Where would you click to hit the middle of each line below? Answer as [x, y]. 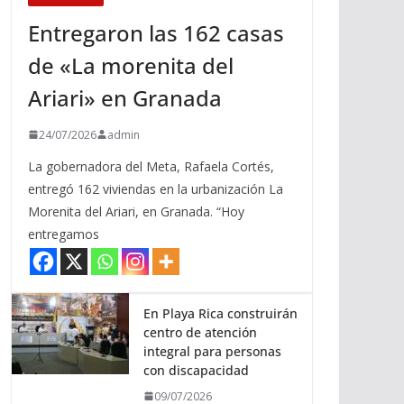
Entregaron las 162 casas [156, 32]
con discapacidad [196, 370]
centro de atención [200, 332]
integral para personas [212, 351]
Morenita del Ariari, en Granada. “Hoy [136, 211]
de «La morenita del [131, 65]
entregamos [64, 234]
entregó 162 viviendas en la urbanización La [156, 188]
